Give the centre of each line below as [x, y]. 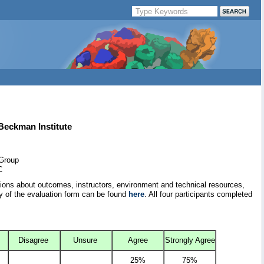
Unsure [86, 240]
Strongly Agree [190, 240]
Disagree [34, 240]
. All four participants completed [198, 194]
